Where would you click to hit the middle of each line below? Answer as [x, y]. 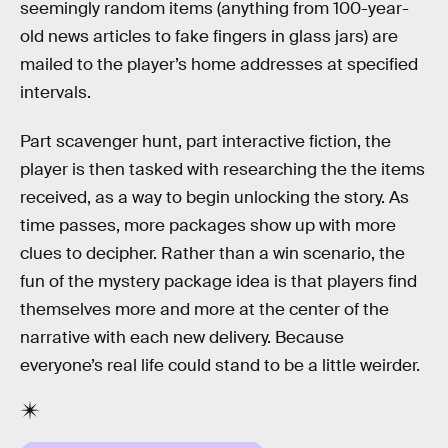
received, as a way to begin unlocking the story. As [214, 198]
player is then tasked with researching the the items [222, 170]
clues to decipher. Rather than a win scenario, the [212, 254]
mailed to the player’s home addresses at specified [219, 64]
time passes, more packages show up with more [208, 226]
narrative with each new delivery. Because [182, 338]
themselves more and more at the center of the [204, 310]
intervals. [55, 92]
